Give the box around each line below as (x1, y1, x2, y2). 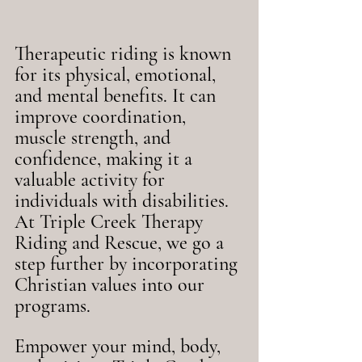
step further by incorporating (15, 252, 242, 276)
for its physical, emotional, (15, 63, 221, 86)
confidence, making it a (15, 147, 197, 170)
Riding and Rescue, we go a (15, 231, 229, 255)
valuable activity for (15, 168, 170, 192)
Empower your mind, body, (15, 335, 225, 358)
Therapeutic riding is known (15, 42, 236, 65)
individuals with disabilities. (15, 189, 234, 213)
